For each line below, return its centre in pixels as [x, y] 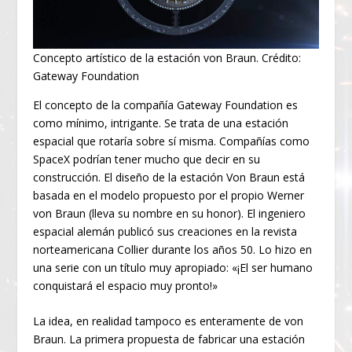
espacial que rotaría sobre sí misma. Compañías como [172, 141]
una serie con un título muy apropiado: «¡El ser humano [173, 267]
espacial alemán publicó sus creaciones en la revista [165, 231]
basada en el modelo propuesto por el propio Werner [169, 195]
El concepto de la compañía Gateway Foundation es [166, 104]
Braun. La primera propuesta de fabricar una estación [169, 339]
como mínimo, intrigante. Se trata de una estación [161, 123]
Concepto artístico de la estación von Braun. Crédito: [167, 57]
